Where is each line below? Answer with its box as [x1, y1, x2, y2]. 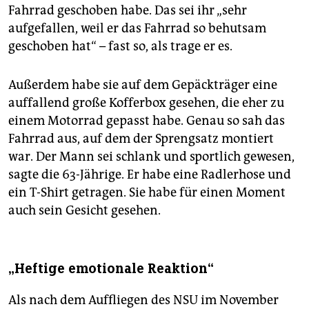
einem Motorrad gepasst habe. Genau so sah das [8, 113, 285, 129]
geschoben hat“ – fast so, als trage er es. [8, 39, 232, 54]
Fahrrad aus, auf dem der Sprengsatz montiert [8, 131, 274, 147]
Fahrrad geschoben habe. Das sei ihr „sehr [8, 3, 247, 19]
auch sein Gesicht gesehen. [8, 203, 161, 219]
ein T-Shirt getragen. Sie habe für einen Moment [8, 185, 286, 201]
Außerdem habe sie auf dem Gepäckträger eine [8, 77, 277, 93]
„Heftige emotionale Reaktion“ [8, 260, 214, 278]
